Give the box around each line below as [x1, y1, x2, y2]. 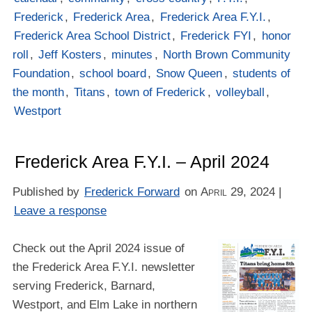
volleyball [215, 86, 265, 100]
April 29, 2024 [201, 185, 276, 199]
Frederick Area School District [14, 29, 171, 43]
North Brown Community [162, 48, 290, 62]
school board [79, 67, 147, 81]
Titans [74, 86, 106, 100]
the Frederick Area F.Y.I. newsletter [12, 260, 195, 274]
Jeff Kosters [38, 48, 102, 62]
